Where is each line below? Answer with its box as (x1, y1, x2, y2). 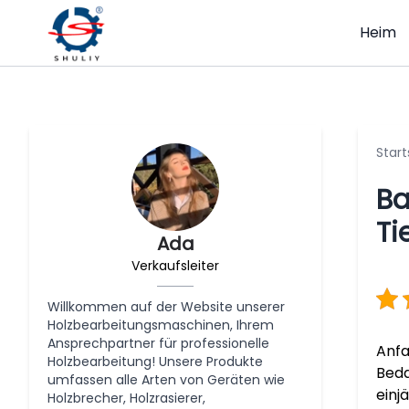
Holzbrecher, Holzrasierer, (47, 389, 205, 407)
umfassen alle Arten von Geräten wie (47, 371, 285, 389)
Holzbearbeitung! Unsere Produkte (47, 352, 263, 371)
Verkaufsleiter (131, 257, 219, 275)
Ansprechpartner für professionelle (47, 334, 269, 352)
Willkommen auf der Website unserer (47, 298, 285, 316)
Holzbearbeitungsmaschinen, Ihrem (47, 316, 274, 334)
